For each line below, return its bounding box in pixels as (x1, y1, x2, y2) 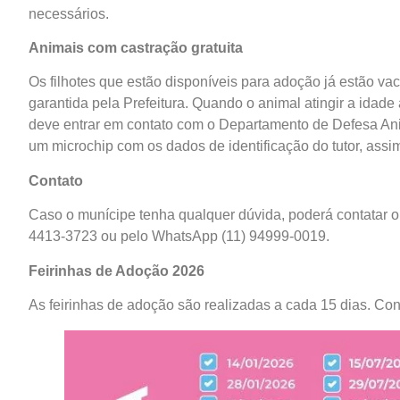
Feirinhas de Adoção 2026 (29, 262, 204, 279)
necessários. (29, 5, 109, 21)
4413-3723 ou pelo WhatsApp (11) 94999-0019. (29, 229, 329, 245)
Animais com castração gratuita (29, 39, 243, 55)
